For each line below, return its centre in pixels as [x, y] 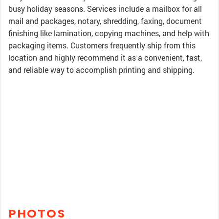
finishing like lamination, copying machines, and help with [109, 33]
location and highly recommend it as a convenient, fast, [105, 57]
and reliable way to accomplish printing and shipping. [101, 70]
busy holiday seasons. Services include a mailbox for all [105, 9]
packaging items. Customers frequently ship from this [102, 45]
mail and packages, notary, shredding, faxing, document [105, 21]
